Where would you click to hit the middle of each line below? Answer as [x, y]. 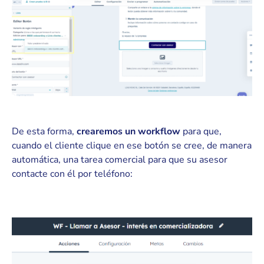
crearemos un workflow [128, 132]
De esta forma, [44, 132]
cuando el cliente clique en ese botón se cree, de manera [132, 146]
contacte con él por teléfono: [72, 174]
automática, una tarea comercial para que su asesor [120, 160]
